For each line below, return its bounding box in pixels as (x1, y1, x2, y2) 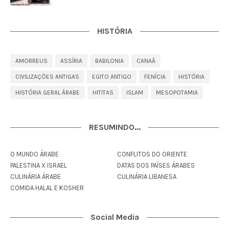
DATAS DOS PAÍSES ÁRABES (117, 162, 195, 169)
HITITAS (93, 89, 113, 96)
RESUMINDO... (88, 122, 141, 132)
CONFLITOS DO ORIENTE (117, 150, 187, 158)
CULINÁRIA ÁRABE (10, 173, 61, 180)
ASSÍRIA (60, 57, 82, 64)
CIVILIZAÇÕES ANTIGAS (15, 73, 79, 80)
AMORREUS (15, 57, 48, 64)
